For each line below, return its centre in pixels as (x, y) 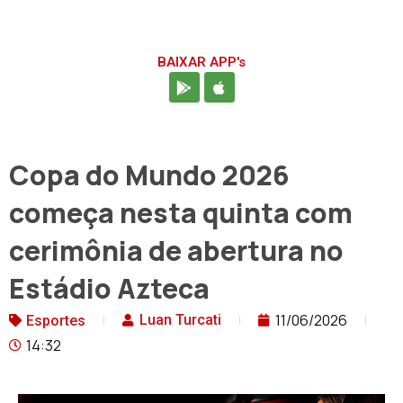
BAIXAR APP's (201, 63)
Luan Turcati (180, 320)
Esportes (56, 321)
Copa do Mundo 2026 (149, 175)
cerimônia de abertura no (176, 251)
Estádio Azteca (109, 289)
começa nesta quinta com (181, 213)
